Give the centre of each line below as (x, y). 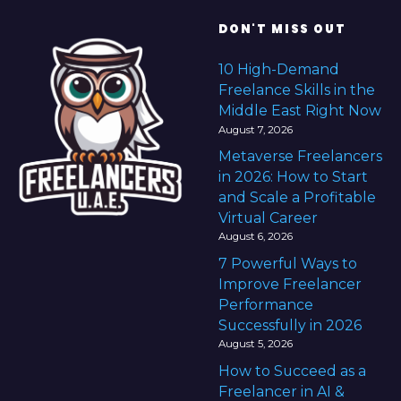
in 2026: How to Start (293, 177)
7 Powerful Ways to (288, 263)
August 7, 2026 (256, 129)
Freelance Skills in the (297, 90)
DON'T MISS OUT (282, 30)
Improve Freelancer (290, 284)
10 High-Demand (279, 70)
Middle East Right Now (300, 111)
